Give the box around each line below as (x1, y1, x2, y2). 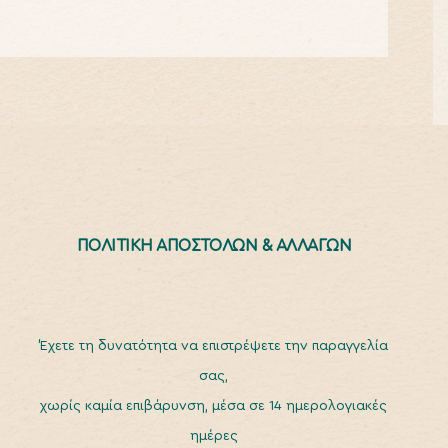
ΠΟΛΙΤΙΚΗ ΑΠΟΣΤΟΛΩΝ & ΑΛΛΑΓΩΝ (76, 237, 352, 254)
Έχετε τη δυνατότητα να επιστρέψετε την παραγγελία (39, 339, 388, 353)
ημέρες (189, 429, 238, 443)
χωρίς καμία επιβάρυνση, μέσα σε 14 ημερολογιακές (40, 399, 388, 413)
